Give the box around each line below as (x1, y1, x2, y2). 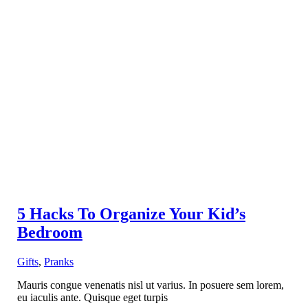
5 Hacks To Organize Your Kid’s (16, 205, 245, 223)
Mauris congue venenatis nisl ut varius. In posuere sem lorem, (16, 279, 284, 291)
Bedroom (16, 223, 82, 242)
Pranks (43, 256, 74, 268)
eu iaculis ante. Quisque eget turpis (16, 291, 168, 304)
